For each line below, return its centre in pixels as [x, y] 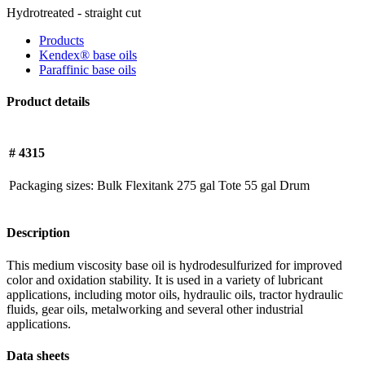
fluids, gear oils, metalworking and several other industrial [155, 309]
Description [38, 233]
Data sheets [38, 355]
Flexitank [150, 185]
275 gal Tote [209, 185]
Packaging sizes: [51, 185]
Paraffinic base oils [88, 69]
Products [62, 40]
